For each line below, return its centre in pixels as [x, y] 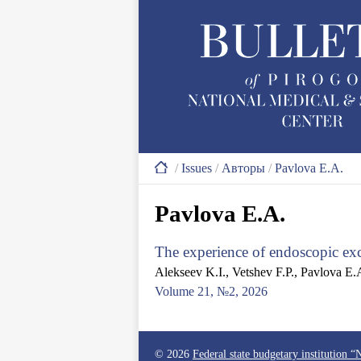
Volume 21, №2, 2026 [211, 291]
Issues [197, 168]
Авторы [243, 168]
